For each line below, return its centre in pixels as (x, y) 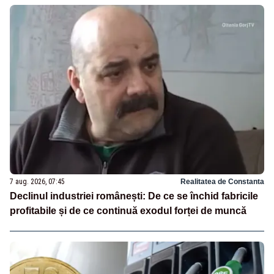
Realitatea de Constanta (222, 181)
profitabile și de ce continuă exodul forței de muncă (128, 210)
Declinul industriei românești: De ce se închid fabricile (134, 196)
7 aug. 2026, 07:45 (37, 181)
